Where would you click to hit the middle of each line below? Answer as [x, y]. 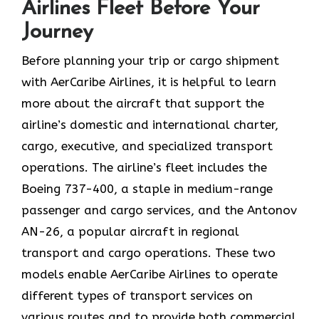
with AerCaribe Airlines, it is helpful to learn [149, 82]
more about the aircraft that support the [143, 104]
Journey [57, 33]
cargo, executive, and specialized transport [147, 146]
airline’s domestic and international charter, [150, 125]
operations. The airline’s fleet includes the [144, 168]
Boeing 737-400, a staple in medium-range [147, 189]
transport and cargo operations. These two [148, 253]
